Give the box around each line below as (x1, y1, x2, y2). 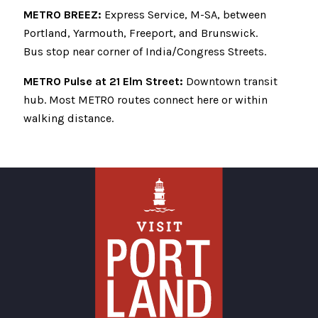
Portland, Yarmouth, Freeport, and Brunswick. (23, 26, 258, 40)
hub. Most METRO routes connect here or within (23, 93, 268, 106)
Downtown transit (183, 75, 278, 88)
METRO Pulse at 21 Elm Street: (23, 75, 183, 88)
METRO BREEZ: (23, 8, 102, 21)
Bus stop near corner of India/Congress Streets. (23, 45, 266, 58)
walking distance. (23, 111, 114, 125)
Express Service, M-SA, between (102, 8, 266, 21)
